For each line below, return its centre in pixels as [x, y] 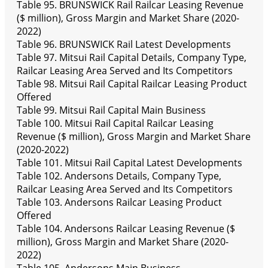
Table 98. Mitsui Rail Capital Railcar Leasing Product [132, 84]
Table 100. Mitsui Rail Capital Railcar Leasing [115, 124]
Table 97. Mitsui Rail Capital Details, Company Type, [132, 58]
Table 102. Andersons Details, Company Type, [119, 176]
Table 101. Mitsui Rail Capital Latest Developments [130, 163]
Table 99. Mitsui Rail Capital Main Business [111, 110]
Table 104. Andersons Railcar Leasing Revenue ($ [126, 229]
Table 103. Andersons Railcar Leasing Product [119, 202]
